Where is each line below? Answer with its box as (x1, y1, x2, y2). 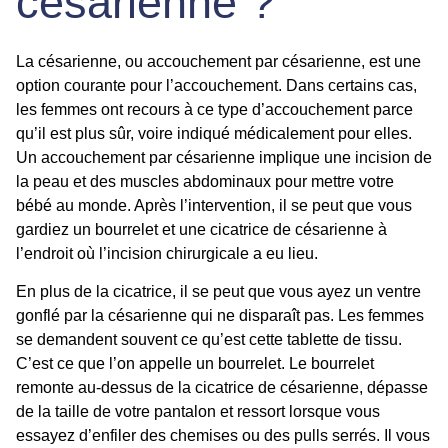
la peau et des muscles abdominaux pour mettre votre (16, 172, 394, 190)
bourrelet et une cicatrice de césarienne (95, 220, 374, 238)
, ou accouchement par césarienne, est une (117, 52, 421, 70)
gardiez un (16, 220, 95, 238)
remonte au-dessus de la (16, 378, 195, 396)
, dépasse (359, 378, 428, 396)
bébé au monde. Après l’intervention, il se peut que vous (16, 196, 412, 214)
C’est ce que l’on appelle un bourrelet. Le (16, 354, 311, 372)
